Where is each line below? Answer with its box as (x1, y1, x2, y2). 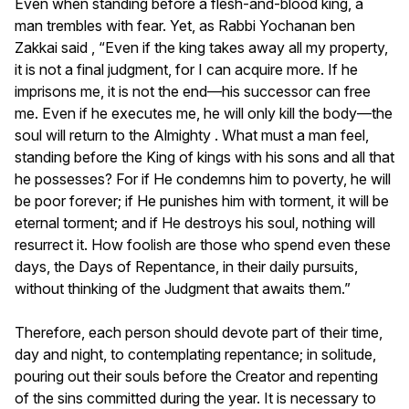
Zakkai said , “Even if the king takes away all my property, (15, 37, 388, 57)
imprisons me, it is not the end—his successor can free (15, 81, 371, 100)
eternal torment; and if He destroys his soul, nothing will (15, 213, 375, 232)
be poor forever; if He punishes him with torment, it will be (15, 191, 389, 210)
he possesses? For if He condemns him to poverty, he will (15, 169, 391, 188)
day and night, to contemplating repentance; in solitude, (15, 344, 376, 363)
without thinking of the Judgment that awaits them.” (15, 278, 351, 298)
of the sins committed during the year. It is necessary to (15, 388, 376, 407)
